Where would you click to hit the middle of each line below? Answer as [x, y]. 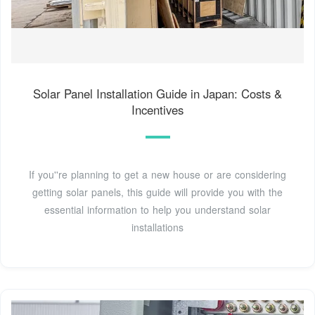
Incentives [157, 109]
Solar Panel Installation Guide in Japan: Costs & [157, 93]
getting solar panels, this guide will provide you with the [157, 192]
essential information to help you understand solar [157, 209]
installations [157, 227]
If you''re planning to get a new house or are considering [157, 174]
